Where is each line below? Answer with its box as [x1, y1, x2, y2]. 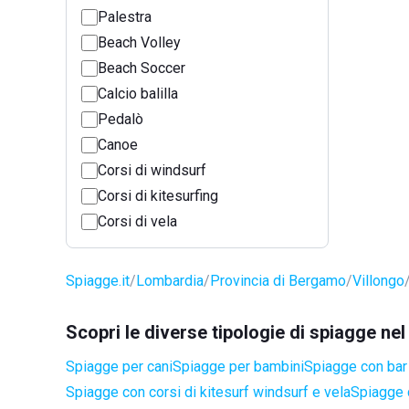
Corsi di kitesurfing [98, 187, 218, 204]
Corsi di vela [98, 213, 177, 230]
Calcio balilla [98, 85, 178, 102]
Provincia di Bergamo [210, 272, 346, 289]
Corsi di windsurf [98, 162, 206, 179]
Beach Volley [98, 34, 181, 51]
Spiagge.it [66, 272, 130, 289]
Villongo [352, 272, 404, 289]
